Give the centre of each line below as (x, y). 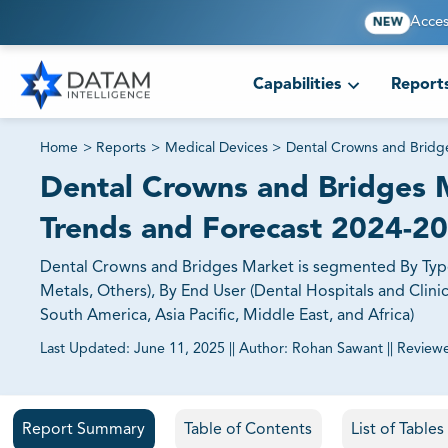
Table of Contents (248, 430)
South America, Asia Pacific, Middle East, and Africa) (227, 316)
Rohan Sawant (337, 349)
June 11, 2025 (179, 349)
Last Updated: (85, 349)
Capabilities (296, 85)
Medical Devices (216, 148)
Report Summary (83, 430)
